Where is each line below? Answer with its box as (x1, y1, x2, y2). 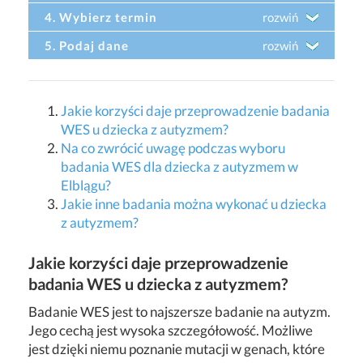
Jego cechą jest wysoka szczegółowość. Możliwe (28, 321, 313, 339)
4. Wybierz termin (44, 9, 157, 24)
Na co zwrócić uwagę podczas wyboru (61, 139, 285, 156)
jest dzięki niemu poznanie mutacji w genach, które (28, 340, 325, 357)
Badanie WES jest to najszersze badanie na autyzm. (28, 302, 331, 320)
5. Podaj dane (44, 37, 129, 53)
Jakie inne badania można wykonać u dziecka (61, 194, 327, 212)
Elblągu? (61, 176, 111, 194)
